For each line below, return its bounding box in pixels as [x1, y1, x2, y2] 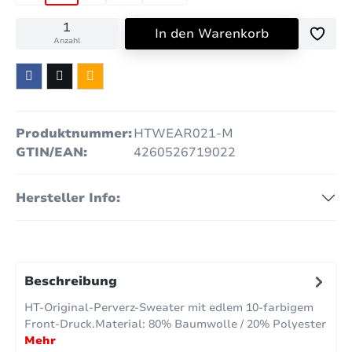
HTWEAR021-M [134, 124, 233, 142]
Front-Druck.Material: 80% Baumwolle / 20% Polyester [24, 316, 326, 332]
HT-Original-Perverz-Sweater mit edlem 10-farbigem [24, 299, 313, 315]
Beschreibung [24, 273, 117, 291]
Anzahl [53, 35, 81, 46]
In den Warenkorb [154, 24, 269, 42]
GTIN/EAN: [16, 143, 87, 161]
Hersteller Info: [16, 189, 120, 207]
